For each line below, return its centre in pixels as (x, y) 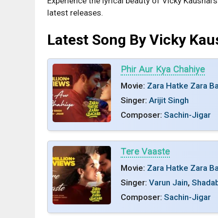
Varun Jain (168, 182)
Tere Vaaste (145, 151)
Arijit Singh (169, 100)
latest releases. (75, 12)
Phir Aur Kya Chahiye (163, 69)
